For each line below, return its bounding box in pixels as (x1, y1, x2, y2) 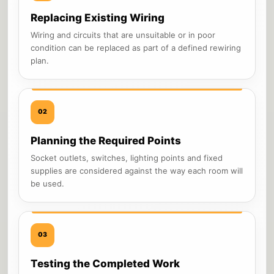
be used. (31, 178, 64, 188)
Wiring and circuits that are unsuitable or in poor (31, 29, 215, 40)
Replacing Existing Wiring (31, 11, 165, 24)
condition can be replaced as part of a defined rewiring (31, 42, 241, 53)
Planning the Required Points (31, 134, 181, 147)
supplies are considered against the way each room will (31, 165, 243, 176)
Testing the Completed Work (31, 257, 180, 270)
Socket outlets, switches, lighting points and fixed (31, 152, 223, 163)
